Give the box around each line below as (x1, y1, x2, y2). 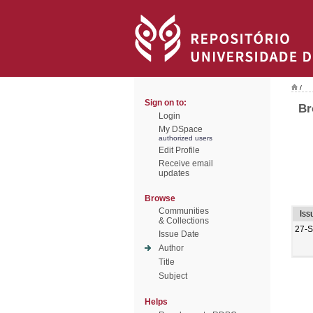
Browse (145, 194, 175, 203)
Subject (159, 271, 187, 281)
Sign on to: (145, 98, 187, 108)
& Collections (159, 216, 209, 226)
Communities (159, 206, 209, 216)
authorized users (159, 134, 212, 142)
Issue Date (159, 229, 199, 239)
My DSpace (159, 124, 203, 134)
